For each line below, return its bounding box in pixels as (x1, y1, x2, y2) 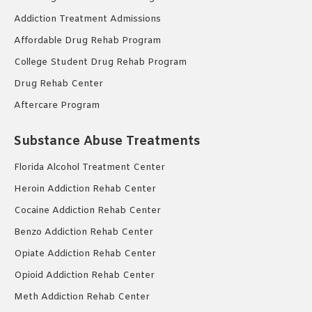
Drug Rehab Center (14, 77, 103, 90)
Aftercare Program (14, 99, 100, 111)
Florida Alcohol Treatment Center (14, 161, 165, 173)
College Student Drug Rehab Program (14, 56, 187, 68)
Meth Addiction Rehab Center (14, 290, 150, 303)
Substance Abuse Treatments (14, 132, 200, 150)
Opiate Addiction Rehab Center (14, 247, 156, 260)
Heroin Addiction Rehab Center (14, 182, 156, 195)
